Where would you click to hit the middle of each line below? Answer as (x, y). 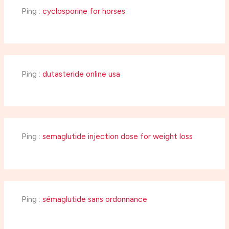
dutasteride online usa (81, 74)
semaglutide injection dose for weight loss (117, 136)
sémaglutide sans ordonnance (95, 199)
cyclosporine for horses (84, 11)
